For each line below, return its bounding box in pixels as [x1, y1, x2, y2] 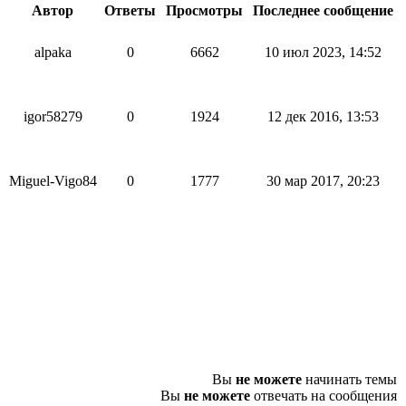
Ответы [101, 3, 159, 18]
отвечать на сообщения [250, 388, 397, 403]
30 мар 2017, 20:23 [266, 173, 380, 188]
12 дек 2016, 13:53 [267, 109, 379, 124]
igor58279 [23, 109, 82, 124]
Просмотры [162, 3, 246, 18]
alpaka [34, 44, 72, 60]
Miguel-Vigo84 [8, 173, 97, 188]
